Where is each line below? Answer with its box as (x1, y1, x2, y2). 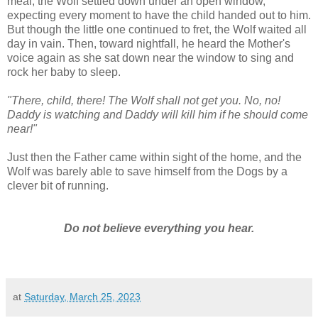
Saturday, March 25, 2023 (24, 290, 141, 302)
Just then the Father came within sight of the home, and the (7, 150, 302, 163)
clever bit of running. (7, 179, 109, 192)
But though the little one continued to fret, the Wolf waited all (7, 23, 307, 35)
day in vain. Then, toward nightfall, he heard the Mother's (7, 37, 290, 50)
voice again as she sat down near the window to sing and (7, 51, 294, 64)
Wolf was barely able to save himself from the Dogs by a (7, 165, 287, 177)
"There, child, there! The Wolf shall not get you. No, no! (7, 94, 280, 106)
